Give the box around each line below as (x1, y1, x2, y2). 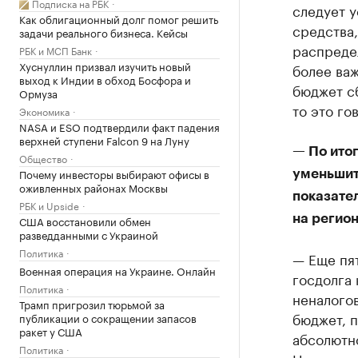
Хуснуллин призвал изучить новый (19, 58, 191, 74)
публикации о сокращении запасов (19, 309, 197, 325)
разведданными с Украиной (19, 226, 158, 242)
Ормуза (19, 85, 58, 101)
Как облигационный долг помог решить (19, 10, 218, 26)
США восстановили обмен (19, 213, 151, 229)
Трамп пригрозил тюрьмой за (19, 296, 165, 312)
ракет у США (19, 323, 82, 339)
